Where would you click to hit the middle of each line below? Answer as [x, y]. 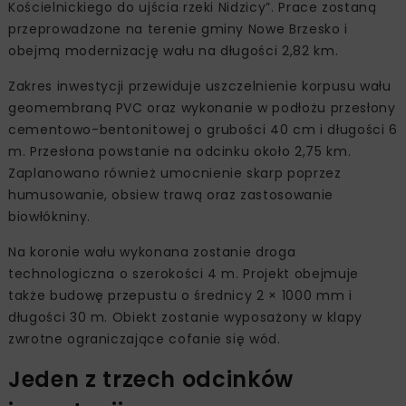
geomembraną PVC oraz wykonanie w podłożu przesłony [202, 107]
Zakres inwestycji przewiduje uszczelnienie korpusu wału [200, 86]
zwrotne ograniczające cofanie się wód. [145, 338]
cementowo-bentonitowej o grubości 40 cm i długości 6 [203, 129]
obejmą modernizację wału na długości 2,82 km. [174, 50]
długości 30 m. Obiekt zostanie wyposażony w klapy [185, 317]
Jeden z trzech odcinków [151, 379]
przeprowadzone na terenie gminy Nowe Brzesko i [178, 29]
